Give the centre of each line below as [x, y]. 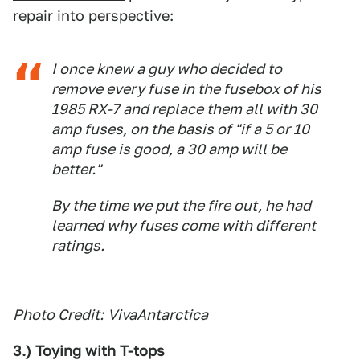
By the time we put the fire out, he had [181, 205]
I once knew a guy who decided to [167, 69]
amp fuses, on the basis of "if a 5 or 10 [180, 129]
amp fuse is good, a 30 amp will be [169, 149]
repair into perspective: [93, 16]
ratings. [78, 245]
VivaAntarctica [158, 315]
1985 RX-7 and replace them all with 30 [184, 109]
